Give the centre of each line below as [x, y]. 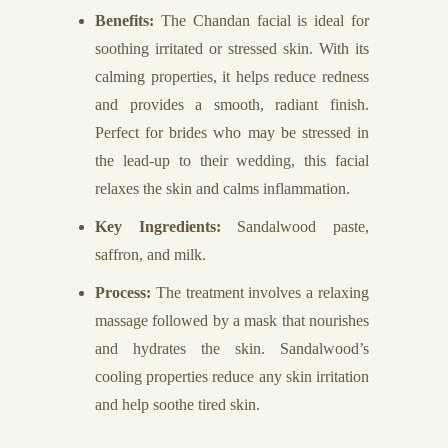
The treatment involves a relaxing [260, 292]
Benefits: [124, 20]
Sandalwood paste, [295, 226]
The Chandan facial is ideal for [261, 20]
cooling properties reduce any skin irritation [232, 376]
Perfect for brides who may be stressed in [232, 132]
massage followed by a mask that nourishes [232, 320]
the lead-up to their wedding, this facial [232, 160]
